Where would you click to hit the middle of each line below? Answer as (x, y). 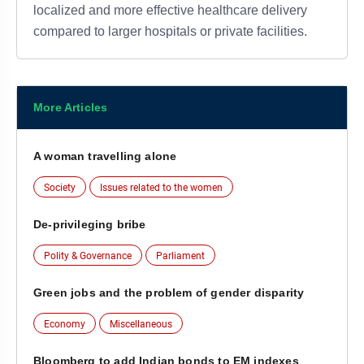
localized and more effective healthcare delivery (170, 11)
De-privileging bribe (90, 225)
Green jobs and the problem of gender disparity (169, 293)
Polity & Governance (88, 256)
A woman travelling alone (105, 156)
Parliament (180, 256)
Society (60, 188)
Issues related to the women (161, 188)
